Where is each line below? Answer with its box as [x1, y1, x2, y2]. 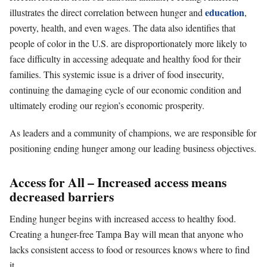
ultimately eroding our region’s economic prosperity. [10, 98, 204, 111]
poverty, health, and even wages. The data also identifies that [10, 21, 235, 34]
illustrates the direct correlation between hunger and [10, 5, 205, 18]
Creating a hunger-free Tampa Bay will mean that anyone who [10, 227, 243, 240]
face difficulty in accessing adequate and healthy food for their [10, 52, 241, 65]
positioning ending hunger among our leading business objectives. [10, 141, 256, 154]
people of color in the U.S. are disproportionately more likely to [10, 36, 247, 49]
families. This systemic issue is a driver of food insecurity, [10, 67, 224, 80]
